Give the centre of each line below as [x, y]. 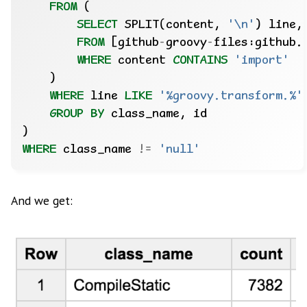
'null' [180, 150]
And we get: [42, 201]
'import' [262, 61]
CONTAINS [200, 61]
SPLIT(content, [173, 26]
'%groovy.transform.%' [231, 97]
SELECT [97, 26]
